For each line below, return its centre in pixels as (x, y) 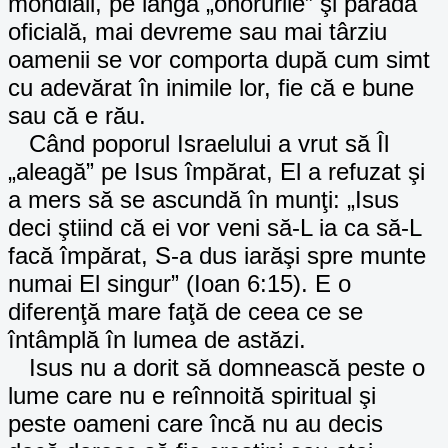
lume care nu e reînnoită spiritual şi (192, 395)
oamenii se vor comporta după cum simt (219, 59)
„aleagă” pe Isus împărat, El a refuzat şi (216, 171)
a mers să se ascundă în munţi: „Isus (203, 199)
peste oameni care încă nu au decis (195, 423)
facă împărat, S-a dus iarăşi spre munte (217, 255)
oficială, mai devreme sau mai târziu (197, 31)
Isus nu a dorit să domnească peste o (216, 367)
